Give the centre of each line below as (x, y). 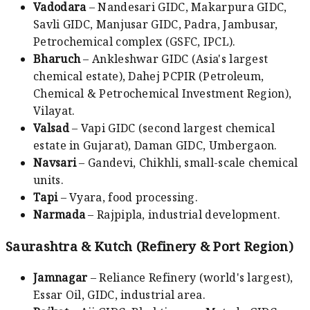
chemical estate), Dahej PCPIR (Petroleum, (149, 76)
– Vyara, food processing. (128, 197)
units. (48, 180)
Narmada (60, 214)
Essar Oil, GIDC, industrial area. (119, 295)
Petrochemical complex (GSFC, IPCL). (135, 41)
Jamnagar (61, 278)
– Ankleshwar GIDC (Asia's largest (174, 58)
